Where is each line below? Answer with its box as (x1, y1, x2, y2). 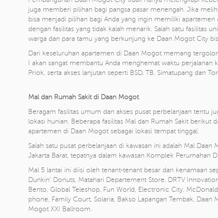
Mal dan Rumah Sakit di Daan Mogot (28, 93, 139, 101)
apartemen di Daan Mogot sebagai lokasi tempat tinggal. (28, 127, 199, 135)
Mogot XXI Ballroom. (28, 205, 92, 213)
